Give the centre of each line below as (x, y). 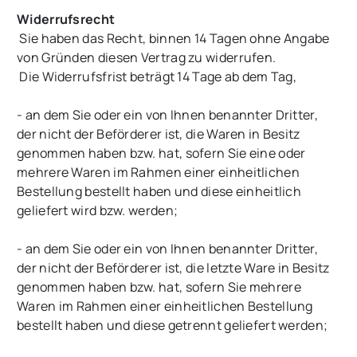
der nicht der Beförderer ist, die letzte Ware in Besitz (173, 268)
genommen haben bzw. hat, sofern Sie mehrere (159, 287)
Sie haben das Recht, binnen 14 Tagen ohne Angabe (173, 39)
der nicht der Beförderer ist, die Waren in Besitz (159, 134)
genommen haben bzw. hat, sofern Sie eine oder (161, 153)
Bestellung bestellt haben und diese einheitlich (159, 192)
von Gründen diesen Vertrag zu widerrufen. (147, 58)
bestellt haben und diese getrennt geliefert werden (170, 326)
